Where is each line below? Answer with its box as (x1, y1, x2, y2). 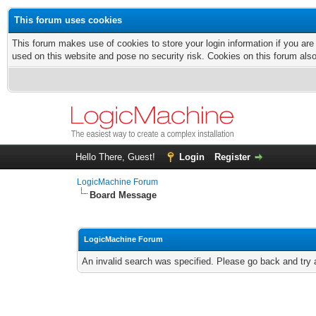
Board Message (90, 190, 157, 201)
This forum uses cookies (14, 15, 122, 25)
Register (214, 152, 250, 163)
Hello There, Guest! (75, 152, 158, 163)
